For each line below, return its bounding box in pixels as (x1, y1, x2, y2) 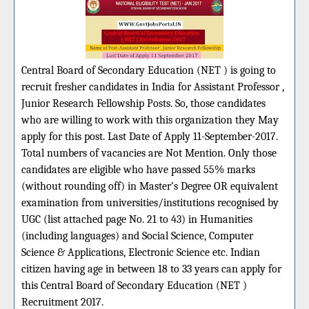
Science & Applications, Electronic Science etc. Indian (21, 246, 260, 259)
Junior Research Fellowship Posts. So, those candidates (21, 97, 266, 110)
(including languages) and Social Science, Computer (21, 230, 253, 242)
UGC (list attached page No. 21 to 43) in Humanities (21, 213, 252, 226)
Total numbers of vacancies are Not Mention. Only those (21, 147, 277, 159)
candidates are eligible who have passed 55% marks (21, 163, 255, 176)
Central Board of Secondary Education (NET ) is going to (21, 64, 276, 77)
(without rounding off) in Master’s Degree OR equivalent (21, 180, 278, 192)
